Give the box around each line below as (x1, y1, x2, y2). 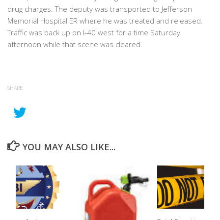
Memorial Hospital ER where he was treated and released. (7, 16, 203, 26)
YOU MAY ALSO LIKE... (22, 141, 115, 153)
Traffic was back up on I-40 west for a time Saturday (7, 27, 180, 38)
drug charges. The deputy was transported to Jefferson (7, 4, 192, 14)
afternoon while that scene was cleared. (7, 39, 142, 50)
